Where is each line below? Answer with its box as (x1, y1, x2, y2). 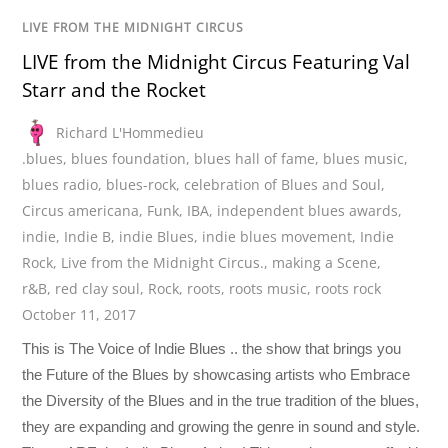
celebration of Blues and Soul (184, 174, 382, 194)
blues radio (22, 174, 99, 194)
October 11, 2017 (22, 304, 137, 324)
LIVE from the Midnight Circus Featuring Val (22, 49, 411, 76)
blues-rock (106, 174, 177, 194)
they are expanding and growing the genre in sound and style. (22, 417, 421, 435)
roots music (229, 278, 308, 298)
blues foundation (71, 148, 187, 168)
